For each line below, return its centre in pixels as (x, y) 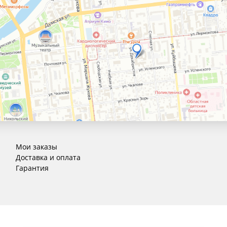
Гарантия (32, 168)
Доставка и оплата (48, 157)
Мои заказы (36, 147)
